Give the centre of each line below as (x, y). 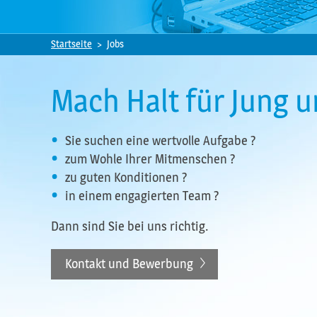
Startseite (71, 44)
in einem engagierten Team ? (142, 196)
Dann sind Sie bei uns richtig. (129, 226)
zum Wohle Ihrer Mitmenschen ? (150, 159)
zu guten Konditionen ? (126, 178)
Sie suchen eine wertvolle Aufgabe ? (161, 141)
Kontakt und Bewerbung (129, 264)
